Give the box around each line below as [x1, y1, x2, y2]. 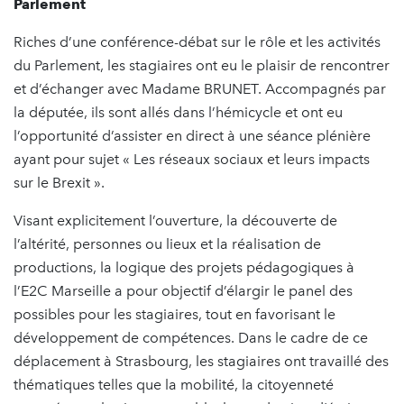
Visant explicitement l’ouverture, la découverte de [14, 211, 337, 229]
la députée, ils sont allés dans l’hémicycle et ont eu [14, 103, 343, 121]
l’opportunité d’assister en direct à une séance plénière [14, 126, 371, 144]
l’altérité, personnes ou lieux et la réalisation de [14, 234, 321, 252]
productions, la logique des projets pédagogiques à [14, 258, 354, 276]
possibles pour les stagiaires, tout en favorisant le [14, 305, 335, 323]
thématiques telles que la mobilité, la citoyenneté [14, 375, 334, 393]
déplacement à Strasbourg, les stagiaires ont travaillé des [14, 352, 389, 370]
